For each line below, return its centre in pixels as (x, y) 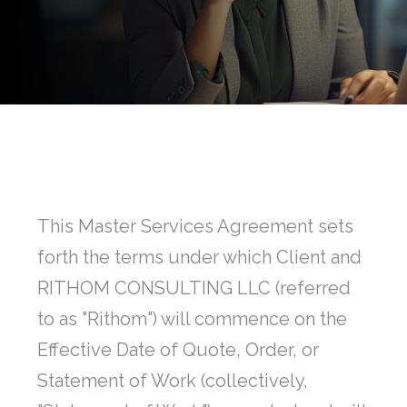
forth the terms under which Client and (199, 258)
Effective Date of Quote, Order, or (178, 350)
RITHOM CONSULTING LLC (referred (194, 288)
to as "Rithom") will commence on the (192, 319)
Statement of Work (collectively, (173, 381)
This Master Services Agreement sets (195, 227)
